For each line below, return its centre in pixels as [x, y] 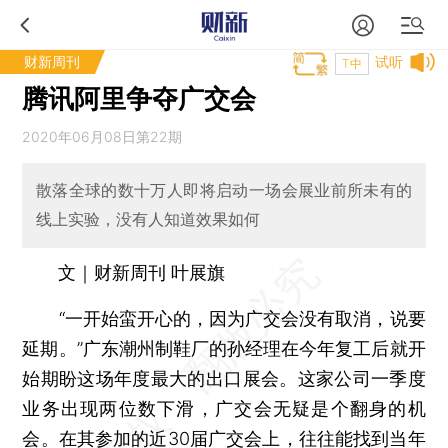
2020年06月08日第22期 [102, 136]
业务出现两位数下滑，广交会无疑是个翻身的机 [224, 408]
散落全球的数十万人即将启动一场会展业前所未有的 [224, 190]
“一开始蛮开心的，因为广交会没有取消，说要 [224, 318]
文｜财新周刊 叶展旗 [142, 272]
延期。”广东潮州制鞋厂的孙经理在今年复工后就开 [224, 348]
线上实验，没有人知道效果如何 [147, 219]
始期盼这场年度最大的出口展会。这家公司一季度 [224, 378]
